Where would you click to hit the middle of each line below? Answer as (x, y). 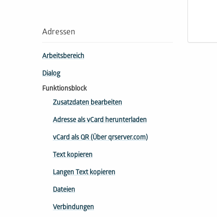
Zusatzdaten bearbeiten (87, 103)
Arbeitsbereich (63, 57)
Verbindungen (73, 208)
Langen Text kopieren (84, 173)
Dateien (64, 191)
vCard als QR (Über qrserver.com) (100, 138)
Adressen (59, 33)
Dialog (51, 74)
